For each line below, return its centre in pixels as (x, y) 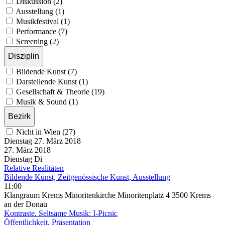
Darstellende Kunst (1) (52, 81)
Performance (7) (42, 31)
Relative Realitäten (34, 168)
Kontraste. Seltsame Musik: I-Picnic (61, 213)
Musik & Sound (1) (47, 101)
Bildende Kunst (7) (46, 71)
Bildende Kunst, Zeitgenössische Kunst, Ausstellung (87, 177)
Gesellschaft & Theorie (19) (60, 91)
